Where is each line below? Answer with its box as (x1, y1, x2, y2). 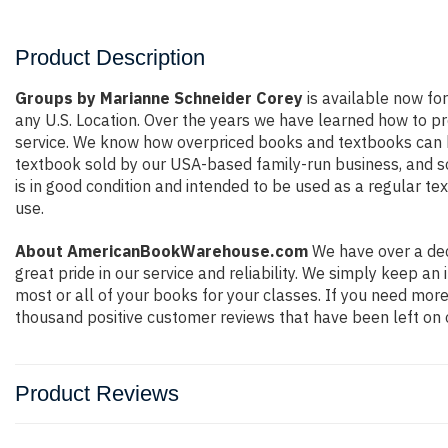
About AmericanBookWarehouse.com (15, 241, 308, 261)
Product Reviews (15, 381, 179, 406)
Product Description (15, 45, 205, 70)
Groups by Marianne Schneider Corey (15, 88, 303, 108)
